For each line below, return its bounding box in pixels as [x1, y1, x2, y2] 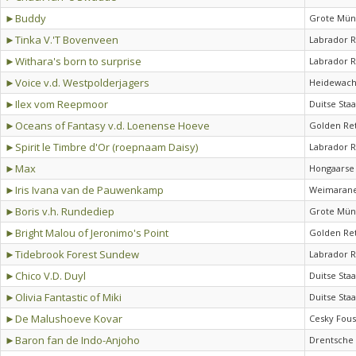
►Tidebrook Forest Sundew [5, 247, 139, 261]
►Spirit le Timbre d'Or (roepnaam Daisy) [5, 140, 198, 154]
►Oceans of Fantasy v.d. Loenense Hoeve [5, 118, 210, 133]
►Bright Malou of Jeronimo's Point [5, 226, 168, 240]
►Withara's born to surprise [5, 54, 141, 68]
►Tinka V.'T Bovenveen [5, 33, 118, 47]
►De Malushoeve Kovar [5, 311, 122, 326]
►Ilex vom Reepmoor [5, 97, 108, 111]
